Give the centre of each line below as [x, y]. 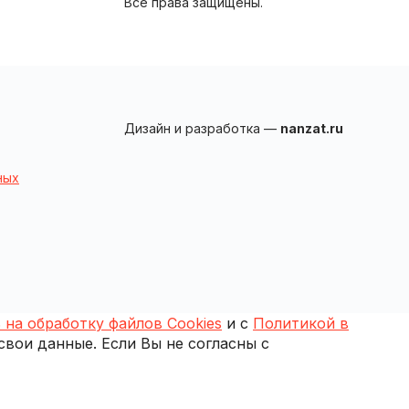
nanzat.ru [312, 128]
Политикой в [301, 323]
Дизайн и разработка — [202, 128]
